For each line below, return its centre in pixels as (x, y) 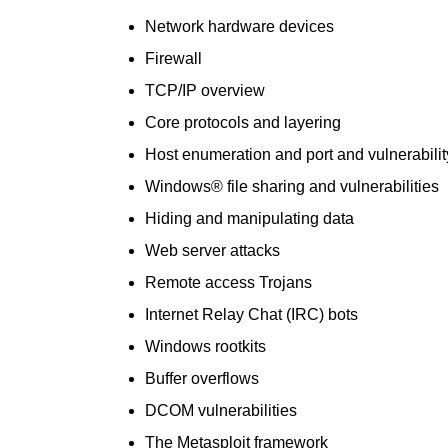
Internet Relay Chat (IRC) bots (251, 314)
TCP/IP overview (205, 90)
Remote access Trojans (228, 282)
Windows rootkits (205, 346)
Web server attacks (212, 250)
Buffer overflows (202, 378)
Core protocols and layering (243, 122)
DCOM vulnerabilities (221, 410)
